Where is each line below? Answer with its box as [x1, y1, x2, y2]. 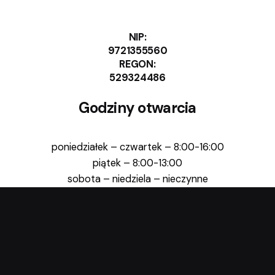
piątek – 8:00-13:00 [93, 157, 182, 170]
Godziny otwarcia [79, 98, 196, 117]
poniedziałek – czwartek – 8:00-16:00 [51, 141, 224, 154]
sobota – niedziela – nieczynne [67, 172, 208, 186]
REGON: [119, 57, 156, 71]
